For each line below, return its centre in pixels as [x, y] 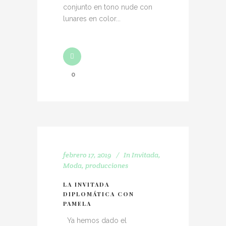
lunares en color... [92, 19]
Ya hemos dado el [95, 220]
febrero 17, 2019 [87, 155]
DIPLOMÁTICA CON [99, 194]
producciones [107, 165]
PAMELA [77, 204]
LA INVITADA [86, 184]
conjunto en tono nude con [108, 7]
